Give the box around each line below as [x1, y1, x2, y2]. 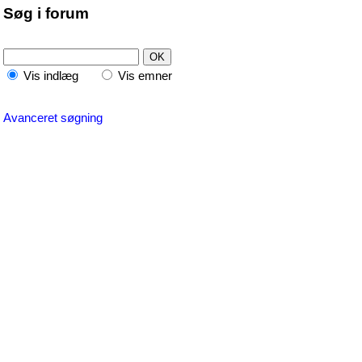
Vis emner [115, 69, 172, 82]
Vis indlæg [20, 69, 98, 82]
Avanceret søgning [3, 111, 103, 124]
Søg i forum [3, 5, 89, 22]
